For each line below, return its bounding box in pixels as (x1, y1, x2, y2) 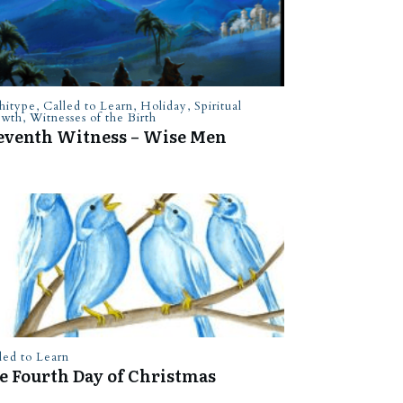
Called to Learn (42, 98, 133, 114)
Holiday (139, 98, 187, 114)
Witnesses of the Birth (29, 110, 157, 126)
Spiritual (193, 98, 242, 114)
